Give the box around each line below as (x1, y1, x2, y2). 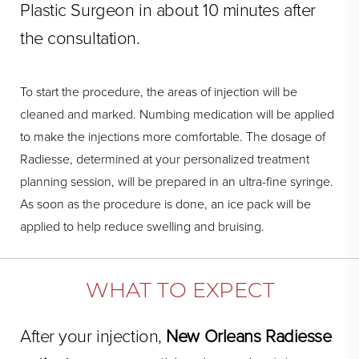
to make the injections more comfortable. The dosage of (20, 128, 325, 145)
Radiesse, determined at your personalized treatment (20, 151, 309, 167)
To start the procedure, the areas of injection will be (20, 83, 297, 100)
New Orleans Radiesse (166, 325, 332, 347)
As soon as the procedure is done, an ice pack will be (20, 196, 311, 212)
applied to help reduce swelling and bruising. (20, 218, 264, 235)
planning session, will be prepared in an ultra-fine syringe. (20, 173, 333, 190)
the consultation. (20, 27, 140, 49)
